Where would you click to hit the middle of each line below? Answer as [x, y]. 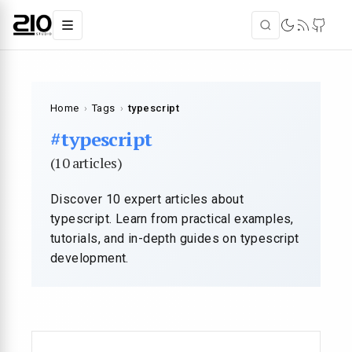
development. [90, 258]
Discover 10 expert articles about [147, 199]
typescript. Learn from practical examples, [172, 219]
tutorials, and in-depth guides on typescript [175, 238]
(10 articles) [86, 163]
